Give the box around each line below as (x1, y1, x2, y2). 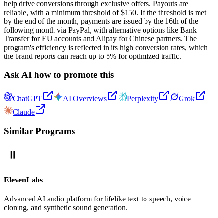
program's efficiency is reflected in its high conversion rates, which (4, 43, 208, 52)
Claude (13, 108, 35, 117)
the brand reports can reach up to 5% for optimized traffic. (4, 52, 181, 60)
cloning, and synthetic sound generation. (4, 203, 127, 212)
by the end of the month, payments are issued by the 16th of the (4, 17, 198, 25)
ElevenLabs (4, 175, 43, 184)
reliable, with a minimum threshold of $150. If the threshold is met (4, 8, 206, 17)
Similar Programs (4, 126, 75, 136)
